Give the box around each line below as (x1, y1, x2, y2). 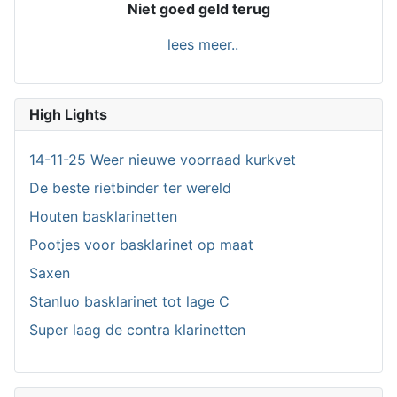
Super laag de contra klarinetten (29, 320, 245, 339)
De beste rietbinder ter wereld (29, 178, 231, 197)
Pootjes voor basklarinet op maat (29, 235, 253, 253)
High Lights (29, 105, 107, 123)
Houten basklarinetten (29, 206, 177, 225)
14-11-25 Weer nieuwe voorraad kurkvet (29, 150, 296, 168)
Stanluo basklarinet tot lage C (29, 292, 230, 310)
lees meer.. (167, 35, 238, 53)
